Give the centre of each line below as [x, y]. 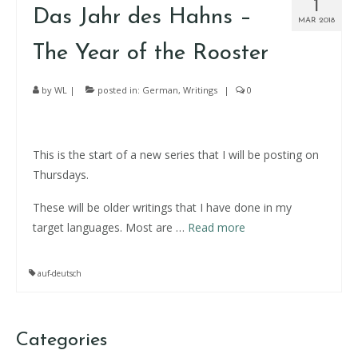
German [160, 90]
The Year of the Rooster [151, 54]
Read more [217, 227]
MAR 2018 [316, 20]
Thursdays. [61, 175]
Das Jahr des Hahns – [142, 18]
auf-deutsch [60, 273]
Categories [62, 340]
